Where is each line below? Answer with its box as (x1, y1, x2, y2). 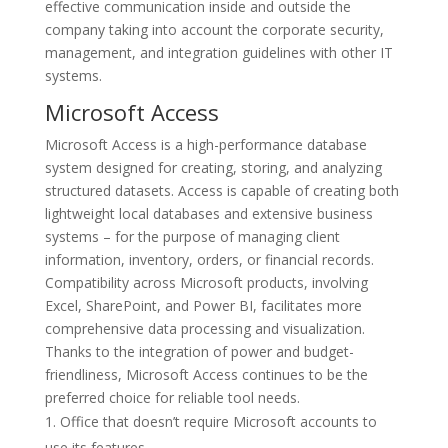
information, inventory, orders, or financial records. (44, 250, 374, 269)
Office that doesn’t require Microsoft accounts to (59, 412, 377, 431)
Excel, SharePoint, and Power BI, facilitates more (44, 296, 362, 315)
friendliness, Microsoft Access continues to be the (44, 365, 368, 384)
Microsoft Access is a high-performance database (44, 135, 367, 154)
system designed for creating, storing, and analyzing (44, 158, 382, 177)
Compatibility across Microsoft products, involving (44, 273, 368, 292)
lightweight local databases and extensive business (44, 204, 373, 223)
